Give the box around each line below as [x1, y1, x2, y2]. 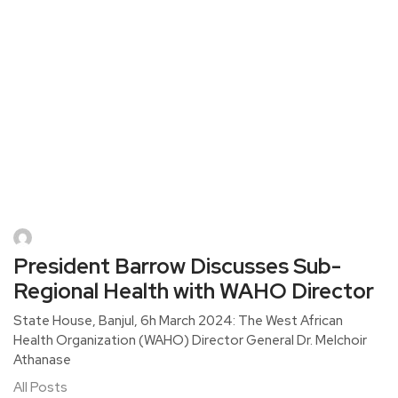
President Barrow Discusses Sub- [13, 252, 341, 280]
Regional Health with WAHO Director [13, 277, 374, 305]
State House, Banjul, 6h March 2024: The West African [13, 312, 343, 330]
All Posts [13, 378, 68, 396]
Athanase [13, 351, 71, 369]
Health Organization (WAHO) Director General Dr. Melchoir [13, 331, 367, 349]
